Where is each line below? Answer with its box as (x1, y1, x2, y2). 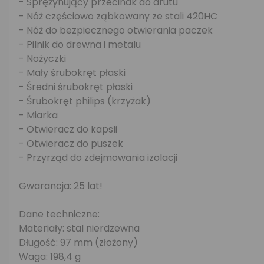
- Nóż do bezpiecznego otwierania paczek (19, 24, 213, 37)
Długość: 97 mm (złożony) (19, 236, 138, 249)
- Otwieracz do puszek (19, 137, 123, 150)
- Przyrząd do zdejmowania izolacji (19, 151, 177, 164)
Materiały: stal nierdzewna (19, 222, 140, 235)
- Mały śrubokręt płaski (19, 66, 126, 80)
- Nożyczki (19, 52, 66, 65)
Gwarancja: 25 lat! (19, 179, 103, 193)
